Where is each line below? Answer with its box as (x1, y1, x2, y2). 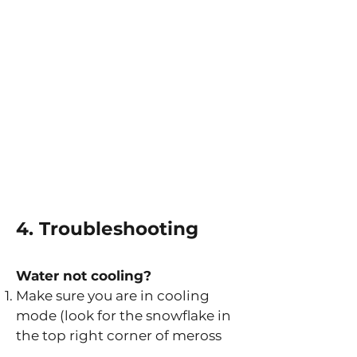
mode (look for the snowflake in (16, 307, 231, 324)
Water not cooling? (16, 267, 151, 284)
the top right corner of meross (16, 327, 222, 343)
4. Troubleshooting (16, 217, 198, 240)
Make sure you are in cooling (16, 287, 210, 304)
